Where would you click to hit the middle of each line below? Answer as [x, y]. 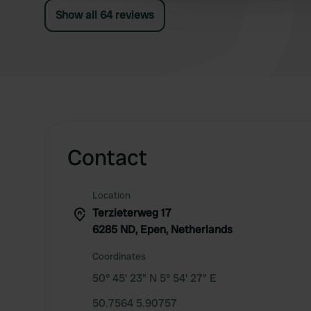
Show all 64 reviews [105, 15]
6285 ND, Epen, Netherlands [162, 229]
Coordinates [119, 256]
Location [111, 195]
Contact [107, 158]
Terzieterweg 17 [132, 213]
